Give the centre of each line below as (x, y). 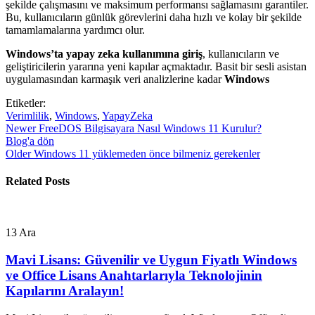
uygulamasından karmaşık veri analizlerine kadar (115, 79)
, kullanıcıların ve (241, 53)
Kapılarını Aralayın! (65, 291)
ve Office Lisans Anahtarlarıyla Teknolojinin (134, 276)
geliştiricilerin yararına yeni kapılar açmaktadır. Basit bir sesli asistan (156, 66)
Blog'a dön (30, 141)
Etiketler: (26, 103)
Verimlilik (27, 115)
